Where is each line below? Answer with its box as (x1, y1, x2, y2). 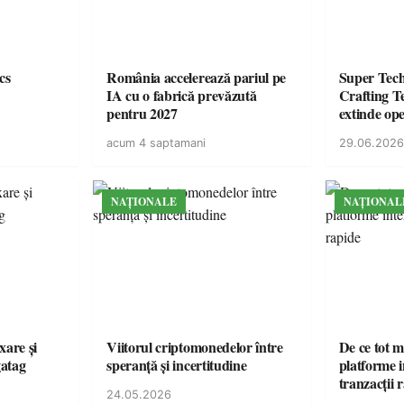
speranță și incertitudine (106, 354, 247, 375)
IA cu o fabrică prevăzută (106, 85, 257, 106)
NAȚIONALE (111, 194, 178, 209)
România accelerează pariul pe (106, 67, 287, 87)
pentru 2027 (106, 103, 178, 124)
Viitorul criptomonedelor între (106, 336, 283, 357)
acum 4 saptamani (106, 136, 207, 150)
